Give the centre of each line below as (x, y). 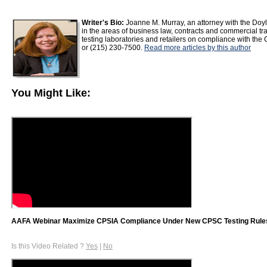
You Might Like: (51, 93)
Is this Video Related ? (49, 246)
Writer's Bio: (103, 23)
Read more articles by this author (198, 48)
